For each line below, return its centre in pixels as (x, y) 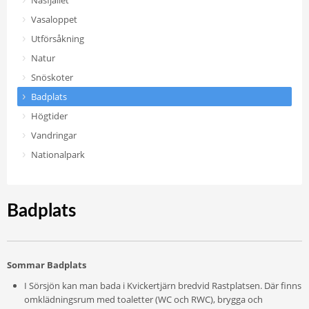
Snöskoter (52, 77)
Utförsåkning (58, 39)
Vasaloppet (54, 19)
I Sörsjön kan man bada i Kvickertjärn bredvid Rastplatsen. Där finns (163, 286)
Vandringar (54, 135)
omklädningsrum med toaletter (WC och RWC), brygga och (143, 299)
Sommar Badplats (47, 265)
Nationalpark (58, 154)
